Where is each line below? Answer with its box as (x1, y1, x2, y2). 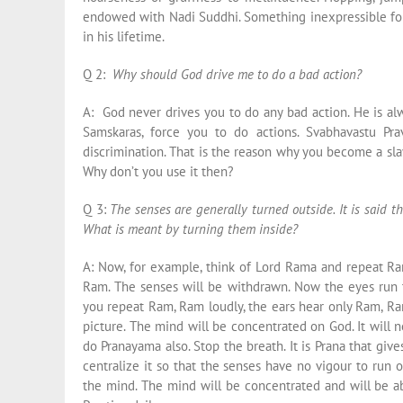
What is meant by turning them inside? (83, 220, 298, 237)
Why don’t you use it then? (83, 163, 234, 180)
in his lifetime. (83, 28, 165, 45)
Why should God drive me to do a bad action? (112, 66, 362, 83)
